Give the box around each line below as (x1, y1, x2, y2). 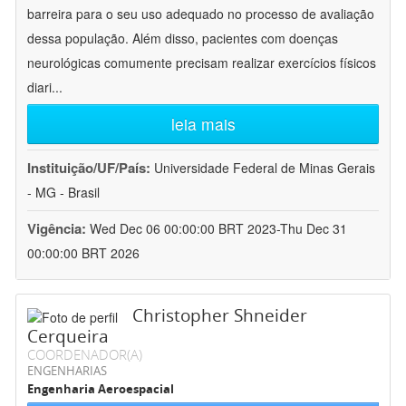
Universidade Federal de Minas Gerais (154, 159, 375, 178)
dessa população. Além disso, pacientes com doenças (27, 29, 338, 48)
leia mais (170, 112, 236, 136)
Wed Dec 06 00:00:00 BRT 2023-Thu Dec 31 (90, 219, 347, 238)
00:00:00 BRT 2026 (27, 244, 140, 263)
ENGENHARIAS (27, 362, 107, 380)
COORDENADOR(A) (27, 345, 142, 364)
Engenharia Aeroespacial (27, 381, 174, 398)
